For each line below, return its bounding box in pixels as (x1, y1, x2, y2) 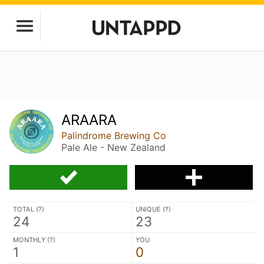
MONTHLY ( (13, 235, 49, 244)
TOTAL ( (13, 204, 38, 213)
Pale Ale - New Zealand (61, 141, 166, 153)
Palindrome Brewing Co (61, 130, 167, 141)
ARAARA (61, 111, 117, 128)
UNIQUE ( (136, 204, 165, 213)
